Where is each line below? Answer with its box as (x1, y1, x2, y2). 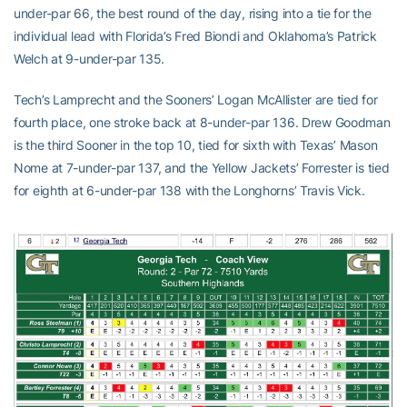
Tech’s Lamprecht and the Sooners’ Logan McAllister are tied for (14, 91, 378, 107)
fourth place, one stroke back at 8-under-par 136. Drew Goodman (14, 114, 391, 130)
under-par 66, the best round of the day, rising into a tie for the (14, 5, 372, 21)
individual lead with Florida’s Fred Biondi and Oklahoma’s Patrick (14, 27, 377, 44)
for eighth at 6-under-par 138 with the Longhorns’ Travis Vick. (14, 182, 365, 198)
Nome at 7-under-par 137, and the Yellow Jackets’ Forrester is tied (14, 159, 390, 175)
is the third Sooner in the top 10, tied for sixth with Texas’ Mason (14, 136, 378, 153)
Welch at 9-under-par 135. (14, 50, 165, 66)
